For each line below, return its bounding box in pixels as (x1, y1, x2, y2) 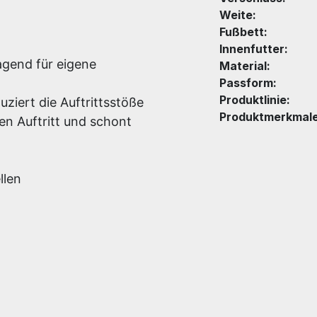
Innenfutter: (219, 42, 288, 56)
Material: (219, 59, 270, 73)
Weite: (219, 8, 256, 22)
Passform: (219, 76, 277, 90)
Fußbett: (219, 25, 267, 39)
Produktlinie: (219, 93, 290, 107)
